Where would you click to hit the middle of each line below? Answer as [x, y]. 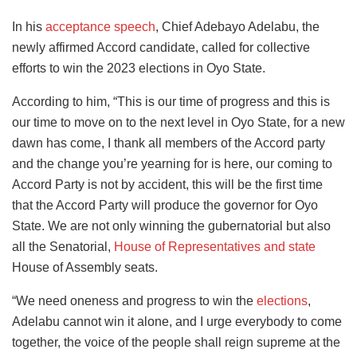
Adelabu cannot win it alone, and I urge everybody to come [177, 321]
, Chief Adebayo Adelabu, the [237, 26]
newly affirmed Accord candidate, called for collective [161, 47]
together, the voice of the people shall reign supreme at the [176, 342]
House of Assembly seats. [85, 267]
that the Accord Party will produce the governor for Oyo [165, 205]
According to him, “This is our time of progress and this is [171, 101]
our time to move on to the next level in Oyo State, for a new [178, 122]
